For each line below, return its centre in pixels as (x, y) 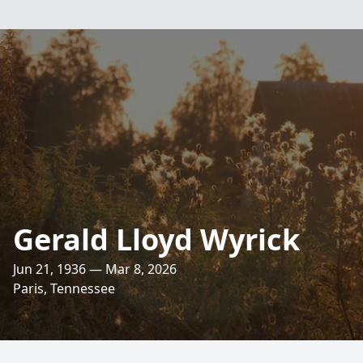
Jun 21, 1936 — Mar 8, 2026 (95, 269)
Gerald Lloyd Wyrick (156, 239)
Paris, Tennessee (64, 288)
